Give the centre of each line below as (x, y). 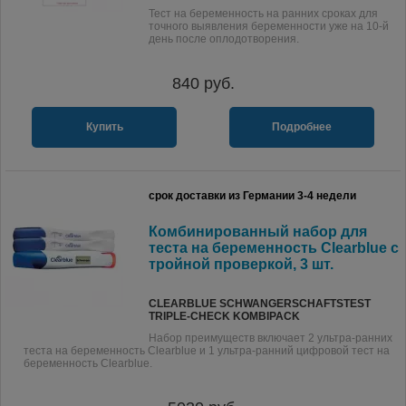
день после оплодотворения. (224, 39)
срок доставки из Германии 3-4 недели (252, 196)
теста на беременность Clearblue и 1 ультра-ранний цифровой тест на (207, 351)
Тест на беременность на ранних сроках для (263, 14)
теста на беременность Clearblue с (274, 248)
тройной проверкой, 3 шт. (241, 264)
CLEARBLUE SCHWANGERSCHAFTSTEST (260, 304)
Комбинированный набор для (258, 232)
